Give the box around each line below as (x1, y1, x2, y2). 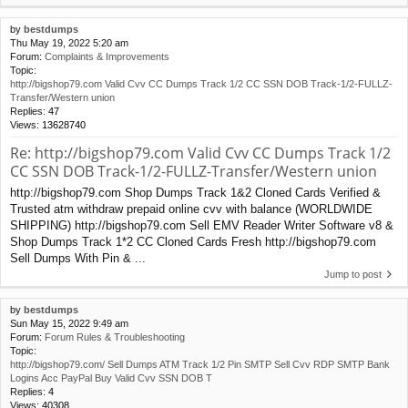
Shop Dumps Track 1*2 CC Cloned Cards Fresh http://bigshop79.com (10, 235, 376, 250)
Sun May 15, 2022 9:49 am (10, 318, 128, 330)
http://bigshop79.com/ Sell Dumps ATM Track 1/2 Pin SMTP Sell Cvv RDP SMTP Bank (10, 359, 390, 371)
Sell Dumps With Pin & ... (10, 251, 146, 266)
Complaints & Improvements (45, 51, 169, 63)
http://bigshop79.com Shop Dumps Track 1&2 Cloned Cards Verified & (10, 186, 381, 200)
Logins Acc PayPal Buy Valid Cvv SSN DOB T (10, 372, 212, 384)
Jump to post (324, 269, 382, 280)
